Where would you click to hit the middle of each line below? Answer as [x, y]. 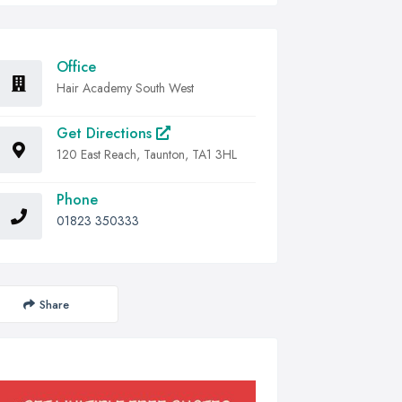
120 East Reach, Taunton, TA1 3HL [147, 154]
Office [76, 67]
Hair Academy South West [125, 88]
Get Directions [106, 133]
